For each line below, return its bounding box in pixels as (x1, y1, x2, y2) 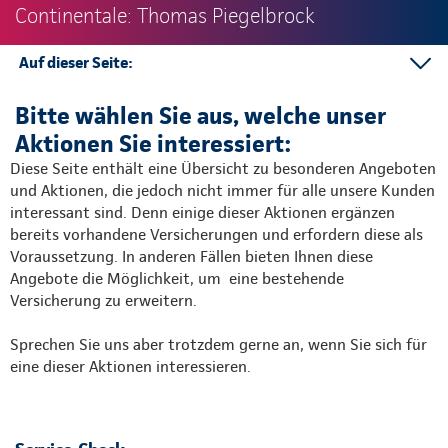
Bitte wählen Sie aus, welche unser (15, 101, 386, 131)
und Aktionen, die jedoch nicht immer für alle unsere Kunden (10, 181, 435, 201)
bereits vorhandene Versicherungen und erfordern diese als (10, 225, 423, 245)
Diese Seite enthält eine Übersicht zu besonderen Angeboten (10, 159, 436, 179)
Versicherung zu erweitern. (10, 291, 197, 311)
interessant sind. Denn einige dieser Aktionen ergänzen (10, 203, 395, 223)
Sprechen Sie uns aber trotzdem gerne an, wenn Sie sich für (10, 335, 427, 355)
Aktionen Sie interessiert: (15, 129, 292, 159)
